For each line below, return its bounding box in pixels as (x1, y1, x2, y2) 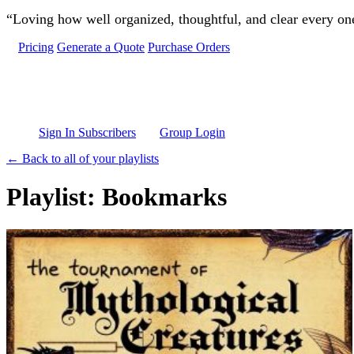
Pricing (18, 40, 54, 54)
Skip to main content (6, 6, 108, 19)
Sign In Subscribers (39, 126, 136, 139)
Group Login (160, 126, 225, 139)
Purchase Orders (148, 40, 230, 54)
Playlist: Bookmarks (6, 183, 227, 212)
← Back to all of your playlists (6, 152, 159, 165)
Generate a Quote (57, 40, 145, 54)
